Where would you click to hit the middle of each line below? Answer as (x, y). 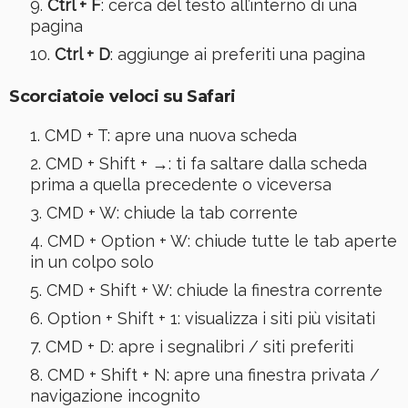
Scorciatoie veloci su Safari (122, 97)
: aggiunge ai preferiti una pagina (237, 55)
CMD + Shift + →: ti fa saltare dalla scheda (206, 164)
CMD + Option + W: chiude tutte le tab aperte (222, 241)
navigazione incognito (115, 396)
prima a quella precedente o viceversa (180, 185)
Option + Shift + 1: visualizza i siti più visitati (211, 319)
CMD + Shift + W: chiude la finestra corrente (214, 291)
